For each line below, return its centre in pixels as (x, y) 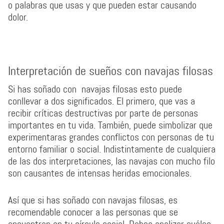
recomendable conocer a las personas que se (93, 212)
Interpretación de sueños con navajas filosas (110, 71)
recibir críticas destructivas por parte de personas (103, 113)
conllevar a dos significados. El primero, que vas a (101, 101)
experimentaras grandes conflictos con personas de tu (111, 137)
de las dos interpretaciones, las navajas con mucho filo (111, 161)
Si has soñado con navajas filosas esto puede (95, 89)
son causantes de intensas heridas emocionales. (100, 173)
